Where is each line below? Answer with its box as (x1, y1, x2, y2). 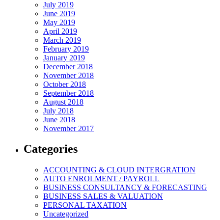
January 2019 (43, 53, 85, 62)
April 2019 (43, 27, 77, 35)
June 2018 (43, 115, 75, 124)
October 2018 (43, 80, 86, 88)
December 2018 (43, 62, 93, 71)
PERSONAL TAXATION (43, 201, 127, 210)
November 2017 (43, 124, 94, 133)
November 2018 (43, 71, 94, 80)
